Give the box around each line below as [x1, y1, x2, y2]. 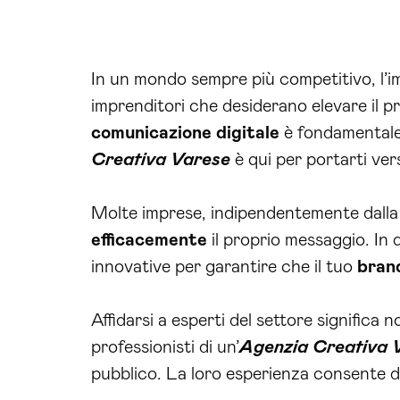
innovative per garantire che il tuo [91, 257, 357, 276]
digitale [216, 123, 279, 142]
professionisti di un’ [91, 337, 239, 356]
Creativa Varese [91, 150, 230, 169]
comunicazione [91, 123, 212, 142]
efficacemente [91, 230, 207, 249]
